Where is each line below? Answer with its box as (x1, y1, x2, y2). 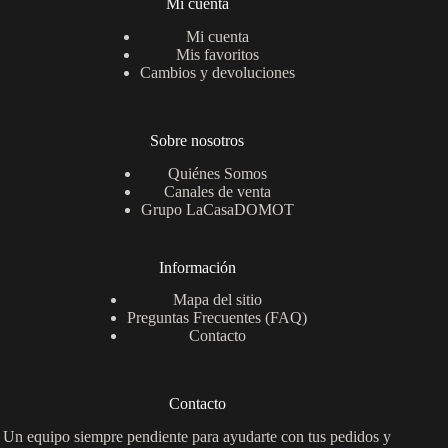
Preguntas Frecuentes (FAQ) (127, 309, 308, 327)
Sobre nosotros (150, 131, 245, 149)
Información (158, 258, 236, 276)
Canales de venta (163, 182, 271, 200)
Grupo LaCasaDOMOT (140, 200, 294, 218)
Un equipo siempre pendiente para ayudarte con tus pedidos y (3, 428, 392, 446)
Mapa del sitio (172, 291, 262, 309)
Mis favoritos (175, 45, 259, 63)
